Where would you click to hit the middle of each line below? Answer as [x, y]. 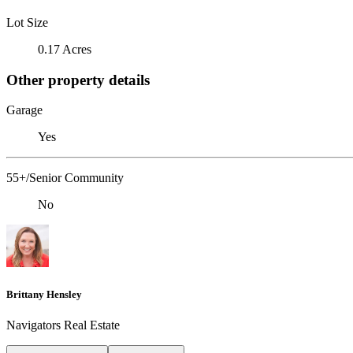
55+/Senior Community [65, 178]
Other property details [78, 80]
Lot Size [27, 22]
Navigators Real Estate [63, 325]
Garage [24, 110]
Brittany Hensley [44, 294]
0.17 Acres [65, 49]
